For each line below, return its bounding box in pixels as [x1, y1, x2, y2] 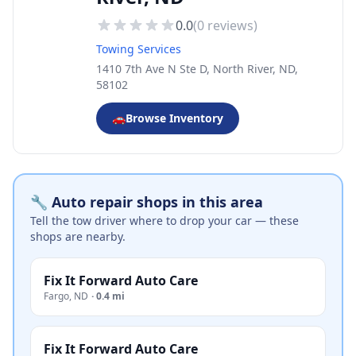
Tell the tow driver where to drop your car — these [30, 213, 299, 228]
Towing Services [96, 41, 181, 56]
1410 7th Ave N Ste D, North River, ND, [96, 61, 298, 76]
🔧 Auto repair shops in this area [30, 192, 263, 211]
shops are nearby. [30, 229, 126, 244]
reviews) [204, 17, 257, 34]
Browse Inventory [126, 110, 223, 126]
